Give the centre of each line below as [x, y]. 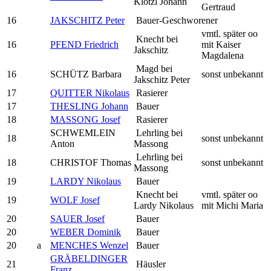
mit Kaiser [221, 44]
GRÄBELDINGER [89, 258]
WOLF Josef [75, 200]
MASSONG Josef [85, 119]
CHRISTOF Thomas [91, 162]
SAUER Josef [77, 218]
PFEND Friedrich [84, 44]
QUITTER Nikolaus [90, 93]
